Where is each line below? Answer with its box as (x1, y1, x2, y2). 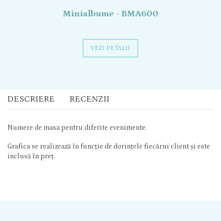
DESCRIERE (7, 94, 55, 104)
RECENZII (70, 94, 110, 104)
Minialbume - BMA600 (63, 9, 158, 19)
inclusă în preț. (7, 152, 55, 160)
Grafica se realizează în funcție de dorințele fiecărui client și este (7, 143, 210, 150)
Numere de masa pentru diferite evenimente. (7, 124, 147, 132)
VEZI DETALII (91, 45, 130, 51)
